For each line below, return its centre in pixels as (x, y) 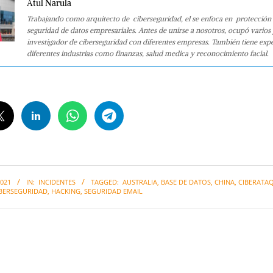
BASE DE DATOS (186, 182)
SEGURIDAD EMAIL (113, 191)
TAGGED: (105, 182)
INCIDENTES (57, 182)
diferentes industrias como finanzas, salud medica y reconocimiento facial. (148, 53)
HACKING (66, 191)
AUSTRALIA (140, 182)
